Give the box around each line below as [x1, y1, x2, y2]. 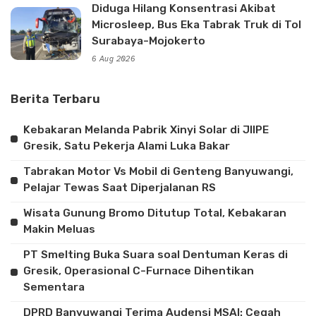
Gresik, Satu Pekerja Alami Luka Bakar [23, 140, 230, 153]
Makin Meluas [23, 223, 95, 236]
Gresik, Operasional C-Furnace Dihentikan [23, 265, 254, 278]
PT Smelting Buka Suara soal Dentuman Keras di [23, 248, 288, 262]
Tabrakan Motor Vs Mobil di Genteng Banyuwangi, [23, 165, 293, 178]
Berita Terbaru [11, 92, 100, 107]
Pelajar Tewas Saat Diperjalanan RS [23, 181, 216, 195]
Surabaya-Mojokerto [92, 35, 205, 48]
